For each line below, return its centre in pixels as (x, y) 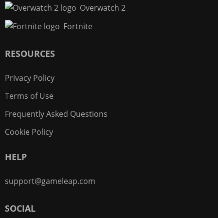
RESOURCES (30, 54)
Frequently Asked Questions (56, 114)
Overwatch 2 (103, 8)
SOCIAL (20, 209)
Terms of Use (29, 96)
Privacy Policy (30, 78)
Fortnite (78, 26)
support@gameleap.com (50, 181)
